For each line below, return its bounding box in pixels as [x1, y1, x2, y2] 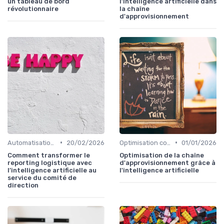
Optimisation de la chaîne [119, 151, 204, 159]
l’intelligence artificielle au [7, 166, 96, 174]
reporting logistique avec [7, 158, 92, 166]
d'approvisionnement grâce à [119, 158, 215, 166]
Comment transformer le [7, 151, 90, 159]
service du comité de [7, 173, 76, 181]
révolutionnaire [7, 4, 58, 12]
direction [7, 181, 38, 189]
